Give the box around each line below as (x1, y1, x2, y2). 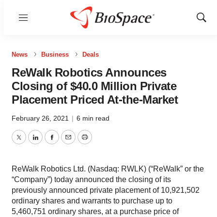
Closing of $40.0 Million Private (12, 79, 176, 93)
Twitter (18, 139, 41, 147)
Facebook (51, 139, 86, 147)
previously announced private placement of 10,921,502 (12, 186, 200, 194)
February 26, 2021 (12, 114, 71, 122)
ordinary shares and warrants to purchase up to (12, 197, 172, 205)
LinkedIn (34, 139, 64, 147)
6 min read (77, 114, 109, 122)
